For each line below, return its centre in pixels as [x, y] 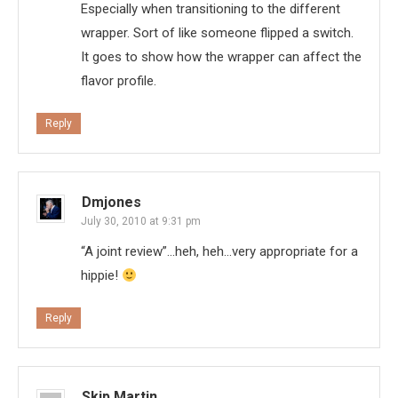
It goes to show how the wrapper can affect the [221, 57]
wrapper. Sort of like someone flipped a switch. [217, 33]
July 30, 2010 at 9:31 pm [141, 222]
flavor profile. [119, 81]
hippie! [101, 276]
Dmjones [111, 203]
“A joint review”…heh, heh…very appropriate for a [219, 252]
